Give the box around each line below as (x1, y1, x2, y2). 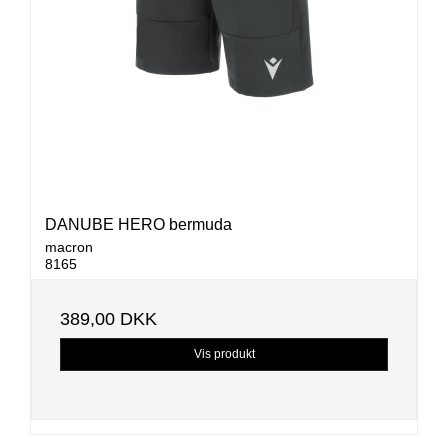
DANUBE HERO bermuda (45, 216, 232, 234)
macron (45, 239, 93, 256)
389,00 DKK (60, 309, 157, 330)
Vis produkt (193, 347, 255, 362)
